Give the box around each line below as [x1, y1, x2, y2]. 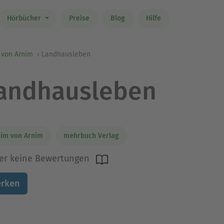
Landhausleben [41, 50, 90, 58]
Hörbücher [6, 14, 43, 23]
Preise [68, 14, 89, 23]
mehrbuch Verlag [63, 131, 119, 140]
